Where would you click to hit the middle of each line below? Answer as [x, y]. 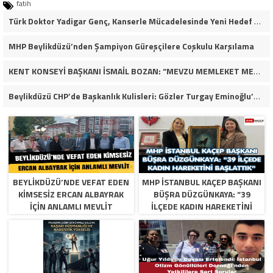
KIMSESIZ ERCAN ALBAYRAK [71, 194]
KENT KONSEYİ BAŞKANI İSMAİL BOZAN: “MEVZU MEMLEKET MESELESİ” [257, 71]
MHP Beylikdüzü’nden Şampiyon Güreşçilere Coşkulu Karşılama [131, 46]
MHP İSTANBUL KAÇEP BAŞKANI [202, 182]
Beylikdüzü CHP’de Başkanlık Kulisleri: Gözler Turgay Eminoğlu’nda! [257, 96]
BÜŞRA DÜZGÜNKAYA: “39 [202, 194]
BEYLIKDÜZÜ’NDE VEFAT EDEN [71, 182]
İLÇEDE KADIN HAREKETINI [202, 207]
